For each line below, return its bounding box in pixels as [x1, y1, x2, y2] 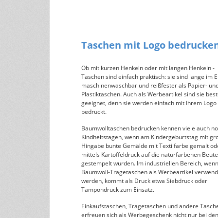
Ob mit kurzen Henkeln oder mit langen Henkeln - [81, 63, 215, 72]
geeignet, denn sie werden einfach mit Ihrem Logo [81, 98, 217, 107]
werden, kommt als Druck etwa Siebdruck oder [81, 176, 207, 185]
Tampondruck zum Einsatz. [81, 185, 154, 194]
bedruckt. [81, 107, 107, 116]
